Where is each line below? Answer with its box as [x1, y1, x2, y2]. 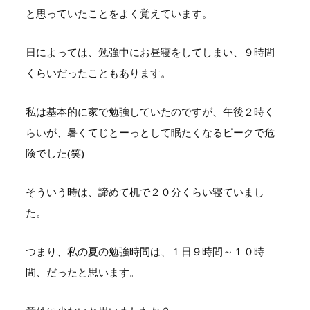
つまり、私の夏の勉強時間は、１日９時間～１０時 [25, 244, 264, 258]
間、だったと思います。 [25, 264, 140, 279]
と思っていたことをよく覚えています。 [25, 6, 212, 20]
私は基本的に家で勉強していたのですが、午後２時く [25, 104, 275, 118]
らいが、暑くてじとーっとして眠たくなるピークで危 [25, 125, 275, 139]
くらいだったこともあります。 [25, 65, 171, 80]
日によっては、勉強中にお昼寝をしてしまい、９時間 [25, 44, 275, 59]
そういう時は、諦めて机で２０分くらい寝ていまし [25, 184, 264, 199]
